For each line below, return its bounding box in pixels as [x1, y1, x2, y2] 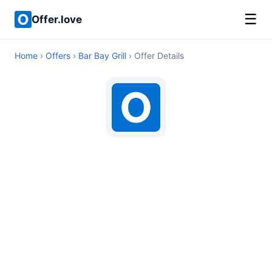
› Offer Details [126, 50, 184, 61]
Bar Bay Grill [78, 50, 126, 61]
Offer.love [32, 13, 82, 25]
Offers [46, 50, 70, 61]
